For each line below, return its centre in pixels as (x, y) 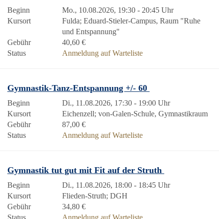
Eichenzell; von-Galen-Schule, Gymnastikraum (135, 114)
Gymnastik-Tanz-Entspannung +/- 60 (78, 88)
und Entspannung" (91, 32)
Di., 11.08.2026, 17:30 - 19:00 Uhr (116, 103)
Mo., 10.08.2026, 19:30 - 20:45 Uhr (118, 10)
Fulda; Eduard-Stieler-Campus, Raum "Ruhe (131, 21)
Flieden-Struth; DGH (95, 196)
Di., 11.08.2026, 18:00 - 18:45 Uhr (116, 185)
